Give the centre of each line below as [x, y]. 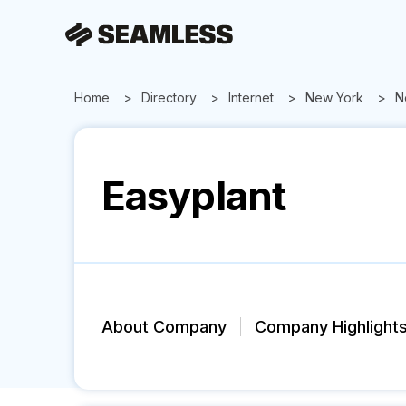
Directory [169, 97]
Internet [251, 97]
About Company [164, 327]
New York [334, 97]
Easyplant [194, 196]
